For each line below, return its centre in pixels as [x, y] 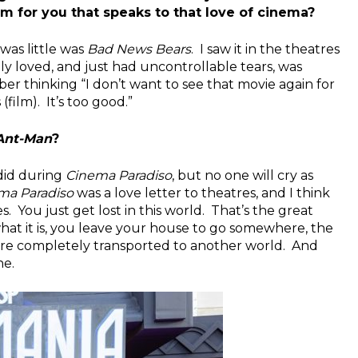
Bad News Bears [139, 49]
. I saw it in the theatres [265, 49]
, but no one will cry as [243, 175]
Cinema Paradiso [119, 175]
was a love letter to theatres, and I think [202, 193]
